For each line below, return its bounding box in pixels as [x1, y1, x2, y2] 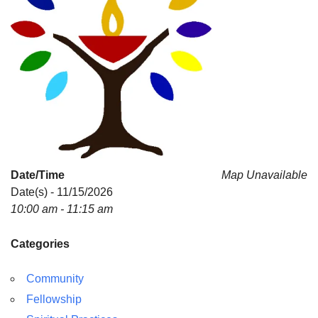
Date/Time [11, 168, 65, 181]
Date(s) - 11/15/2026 [11, 185, 113, 198]
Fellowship [26, 292, 82, 305]
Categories [11, 237, 70, 250]
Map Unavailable [221, 168, 307, 181]
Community [26, 272, 84, 285]
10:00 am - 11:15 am [11, 202, 113, 215]
